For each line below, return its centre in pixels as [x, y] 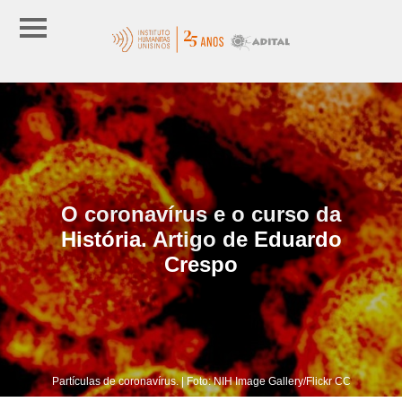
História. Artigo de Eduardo [201, 239]
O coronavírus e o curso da [201, 214]
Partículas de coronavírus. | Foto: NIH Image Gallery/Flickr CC [201, 381]
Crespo [201, 264]
